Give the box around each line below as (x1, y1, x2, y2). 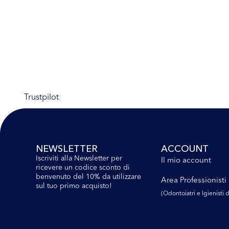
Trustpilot (24, 91, 59, 102)
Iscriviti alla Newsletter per (36, 153, 122, 163)
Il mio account (161, 154, 211, 165)
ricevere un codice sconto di (36, 162, 130, 172)
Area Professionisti (161, 174, 226, 185)
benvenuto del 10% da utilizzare (36, 171, 141, 181)
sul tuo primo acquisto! (36, 180, 112, 190)
